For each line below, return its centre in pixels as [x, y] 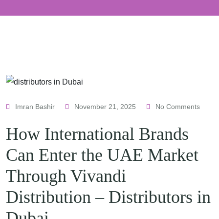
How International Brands [97, 134]
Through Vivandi [66, 176]
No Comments [177, 106]
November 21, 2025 [105, 106]
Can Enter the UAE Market [102, 155]
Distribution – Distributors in [108, 197]
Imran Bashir [35, 106]
